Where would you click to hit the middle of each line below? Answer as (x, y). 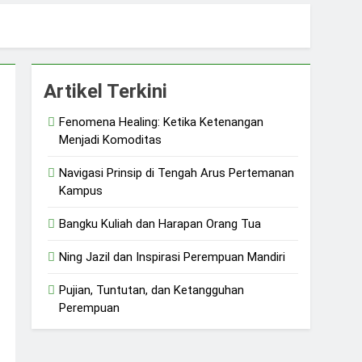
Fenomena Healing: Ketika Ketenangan (162, 122)
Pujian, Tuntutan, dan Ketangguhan (152, 290)
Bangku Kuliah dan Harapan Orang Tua (160, 223)
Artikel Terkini (106, 91)
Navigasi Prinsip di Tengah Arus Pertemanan (177, 173)
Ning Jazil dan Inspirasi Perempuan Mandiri (173, 257)
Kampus (81, 190)
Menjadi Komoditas (111, 139)
